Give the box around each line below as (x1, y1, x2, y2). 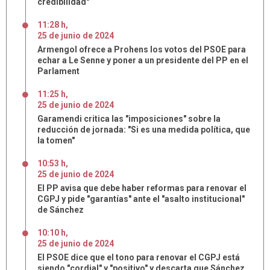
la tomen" (37, 136, 75, 145)
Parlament (37, 66, 80, 76)
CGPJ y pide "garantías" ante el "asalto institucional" (37, 194, 245, 204)
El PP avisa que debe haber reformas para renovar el (37, 183, 246, 193)
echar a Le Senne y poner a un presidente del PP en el (37, 55, 248, 65)
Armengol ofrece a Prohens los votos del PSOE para (37, 45, 246, 54)
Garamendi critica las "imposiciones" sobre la (37, 114, 221, 124)
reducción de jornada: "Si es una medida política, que (37, 125, 250, 134)
